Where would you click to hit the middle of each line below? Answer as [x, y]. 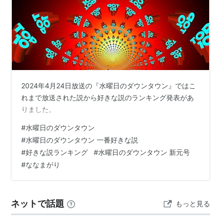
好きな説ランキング [57, 152]
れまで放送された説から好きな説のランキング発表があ [108, 97]
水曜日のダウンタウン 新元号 [144, 152]
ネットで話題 [38, 203]
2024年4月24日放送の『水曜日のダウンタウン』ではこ [109, 86]
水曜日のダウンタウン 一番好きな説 [82, 140]
